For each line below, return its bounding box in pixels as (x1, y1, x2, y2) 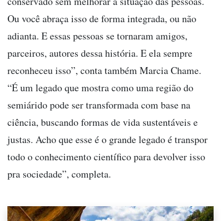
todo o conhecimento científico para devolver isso (7, 150, 205, 164)
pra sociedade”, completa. (7, 167, 114, 181)
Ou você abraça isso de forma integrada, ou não (7, 12, 196, 26)
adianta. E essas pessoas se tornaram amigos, (7, 29, 187, 43)
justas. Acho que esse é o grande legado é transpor (7, 133, 208, 147)
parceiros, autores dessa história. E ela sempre (7, 46, 192, 60)
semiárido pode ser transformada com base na (7, 98, 190, 112)
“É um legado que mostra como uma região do (7, 81, 193, 95)
